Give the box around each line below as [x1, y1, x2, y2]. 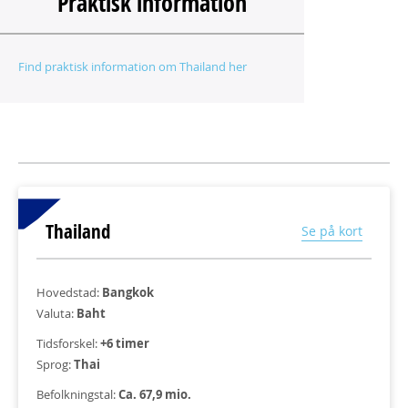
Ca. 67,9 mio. [118, 386, 191, 403]
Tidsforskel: [36, 335, 100, 352]
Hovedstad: [36, 284, 102, 301]
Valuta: [36, 305, 76, 321]
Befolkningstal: [36, 386, 118, 403]
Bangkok [102, 284, 154, 301]
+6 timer [100, 335, 149, 352]
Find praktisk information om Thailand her [18, 58, 250, 75]
